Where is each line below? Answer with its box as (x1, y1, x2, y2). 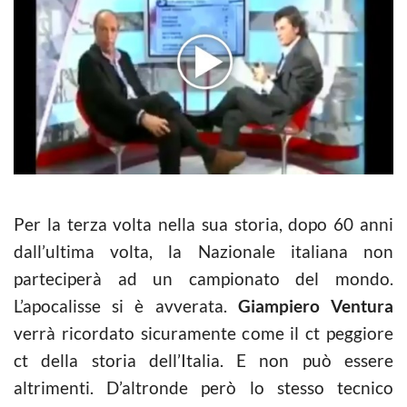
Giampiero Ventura (237, 294, 394, 316)
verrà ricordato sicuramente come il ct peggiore (14, 322, 393, 343)
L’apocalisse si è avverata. (14, 294, 238, 316)
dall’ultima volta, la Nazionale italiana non (14, 240, 393, 262)
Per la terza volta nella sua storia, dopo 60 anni (14, 213, 393, 234)
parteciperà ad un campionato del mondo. (14, 267, 393, 289)
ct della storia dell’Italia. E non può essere (14, 349, 393, 371)
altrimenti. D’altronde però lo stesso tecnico (14, 376, 393, 398)
